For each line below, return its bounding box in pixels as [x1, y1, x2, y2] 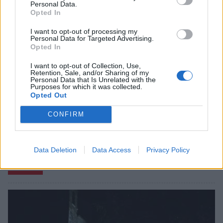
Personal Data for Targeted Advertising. [30, 34, 154, 42]
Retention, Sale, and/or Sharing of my [30, 68, 149, 77]
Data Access [92, 145, 131, 154]
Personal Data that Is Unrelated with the [30, 75, 156, 84]
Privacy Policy [146, 145, 190, 154]
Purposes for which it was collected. [30, 82, 142, 91]
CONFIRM [47, 111, 85, 118]
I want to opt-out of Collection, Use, [30, 61, 141, 70]
